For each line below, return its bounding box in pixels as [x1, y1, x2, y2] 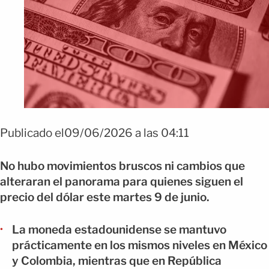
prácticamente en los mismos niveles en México [12, 238, 267, 252]
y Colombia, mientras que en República [12, 254, 222, 268]
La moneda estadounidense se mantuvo [12, 223, 226, 237]
